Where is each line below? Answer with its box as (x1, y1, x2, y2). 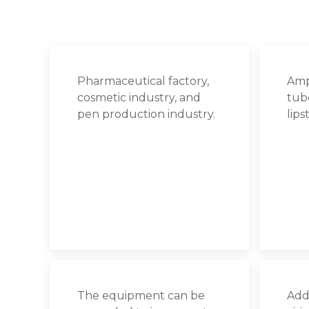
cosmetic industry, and (77, 90, 201, 104)
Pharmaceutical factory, (77, 74, 209, 88)
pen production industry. (77, 107, 215, 121)
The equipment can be (77, 288, 205, 302)
